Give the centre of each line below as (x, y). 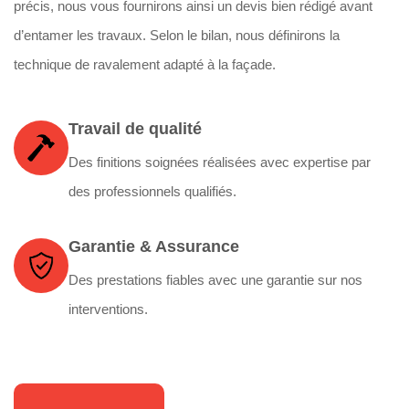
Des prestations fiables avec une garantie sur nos (215, 280)
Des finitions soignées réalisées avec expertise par (220, 162)
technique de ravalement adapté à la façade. (145, 64)
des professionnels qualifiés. (152, 191)
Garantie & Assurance (154, 246)
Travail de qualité (135, 129)
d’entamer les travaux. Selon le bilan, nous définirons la (177, 35)
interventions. (108, 309)
